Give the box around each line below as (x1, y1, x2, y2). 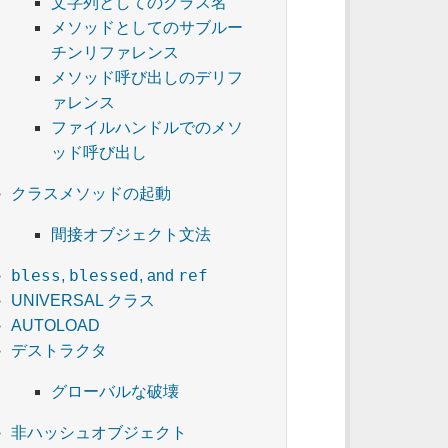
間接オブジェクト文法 (51, 226, 212, 244)
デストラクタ (11, 342, 108, 360)
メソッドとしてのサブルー (51, 19, 244, 37)
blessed (69, 266, 140, 286)
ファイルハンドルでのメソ (51, 119, 244, 137)
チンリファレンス (51, 44, 180, 62)
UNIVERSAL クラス (11, 292, 156, 310)
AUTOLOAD (11, 317, 101, 335)
